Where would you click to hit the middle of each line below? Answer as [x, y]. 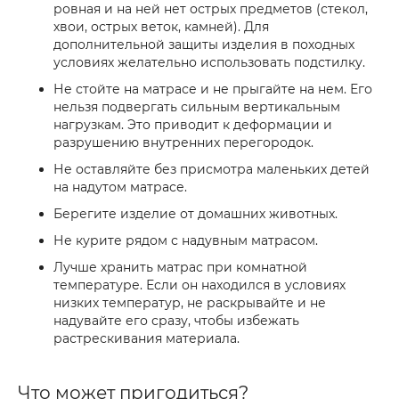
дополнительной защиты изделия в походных [204, 45]
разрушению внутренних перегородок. [183, 142]
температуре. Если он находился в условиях [199, 285]
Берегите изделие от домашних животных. [195, 214]
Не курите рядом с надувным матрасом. [186, 240]
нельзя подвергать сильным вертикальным [197, 107]
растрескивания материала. [147, 338]
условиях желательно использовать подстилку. [209, 62]
